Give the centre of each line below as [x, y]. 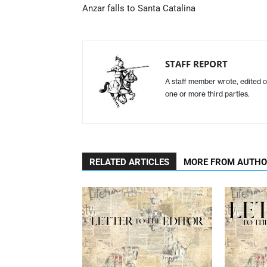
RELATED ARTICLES [129, 162]
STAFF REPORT [196, 63]
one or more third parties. [207, 94]
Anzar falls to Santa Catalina [139, 8]
